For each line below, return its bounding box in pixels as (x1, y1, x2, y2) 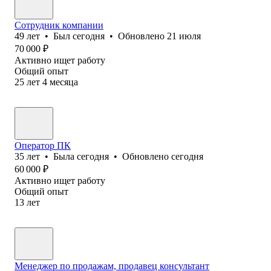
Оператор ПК (15, 140, 71, 151)
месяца (50, 76, 78, 87)
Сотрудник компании (15, 19, 103, 30)
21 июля (167, 30, 201, 41)
